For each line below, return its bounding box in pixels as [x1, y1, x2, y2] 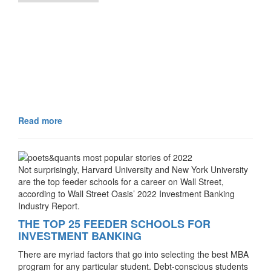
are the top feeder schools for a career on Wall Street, [18, 175, 224, 188]
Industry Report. [18, 200, 80, 212]
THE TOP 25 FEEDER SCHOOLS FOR [18, 216, 211, 232]
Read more [18, 114, 62, 127]
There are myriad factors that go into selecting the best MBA [18, 248, 249, 261]
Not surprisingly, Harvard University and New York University [18, 163, 248, 176]
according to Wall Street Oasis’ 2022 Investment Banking [18, 188, 235, 200]
